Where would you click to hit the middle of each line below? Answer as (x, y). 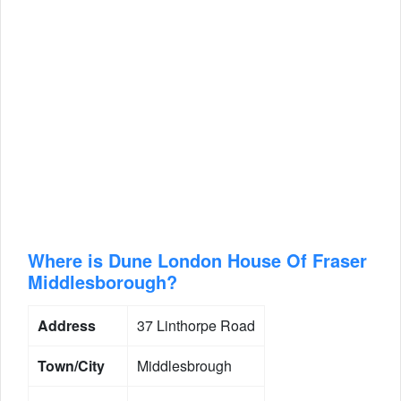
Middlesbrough (184, 366)
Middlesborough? (102, 282)
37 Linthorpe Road (196, 325)
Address (67, 325)
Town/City (71, 366)
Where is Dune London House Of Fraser (197, 260)
